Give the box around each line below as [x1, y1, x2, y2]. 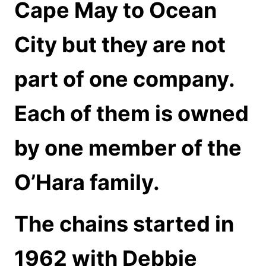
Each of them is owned [14, 100, 249, 126]
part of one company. [14, 66, 235, 92]
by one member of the [14, 135, 242, 161]
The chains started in [14, 211, 234, 237]
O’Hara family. [14, 169, 160, 195]
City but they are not [14, 31, 226, 58]
